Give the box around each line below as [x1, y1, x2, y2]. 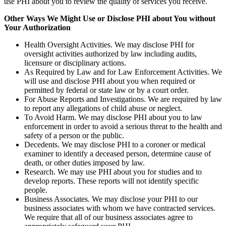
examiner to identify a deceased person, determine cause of [24, 149, 211, 158]
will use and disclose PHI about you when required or [24, 77, 195, 86]
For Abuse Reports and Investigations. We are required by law [24, 95, 222, 104]
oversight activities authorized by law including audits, [24, 49, 197, 59]
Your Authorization [4, 23, 71, 32]
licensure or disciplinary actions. [24, 59, 126, 68]
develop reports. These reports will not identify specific [24, 177, 199, 186]
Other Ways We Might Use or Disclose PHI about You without [4, 14, 215, 23]
